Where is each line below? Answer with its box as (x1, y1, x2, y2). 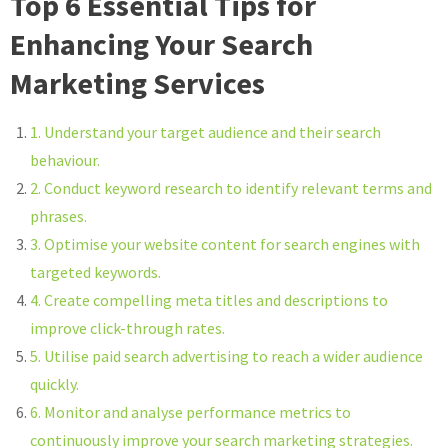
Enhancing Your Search (10, 25, 313, 63)
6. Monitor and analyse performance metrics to (30, 402, 351, 422)
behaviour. (30, 150, 100, 170)
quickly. (30, 374, 79, 394)
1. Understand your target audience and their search (30, 122, 381, 142)
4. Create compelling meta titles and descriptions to (30, 290, 388, 310)
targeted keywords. (30, 262, 161, 282)
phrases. (30, 206, 87, 226)
